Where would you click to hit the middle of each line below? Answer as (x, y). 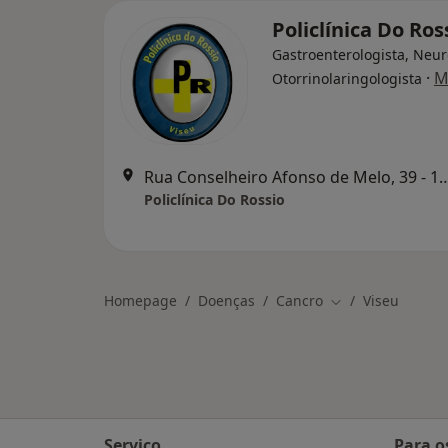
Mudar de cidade (386, 301)
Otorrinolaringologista (347, 78)
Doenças (226, 300)
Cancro (299, 300)
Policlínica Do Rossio (214, 199)
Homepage (140, 300)
